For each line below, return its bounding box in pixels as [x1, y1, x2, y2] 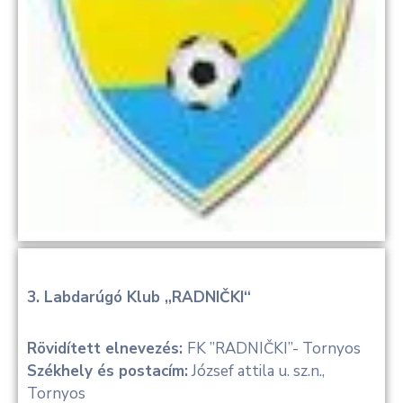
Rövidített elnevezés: [27, 338, 187, 360]
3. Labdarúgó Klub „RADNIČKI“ [27, 287, 251, 309]
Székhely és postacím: [27, 361, 188, 382]
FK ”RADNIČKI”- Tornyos [187, 338, 361, 360]
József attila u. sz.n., [188, 361, 325, 382]
